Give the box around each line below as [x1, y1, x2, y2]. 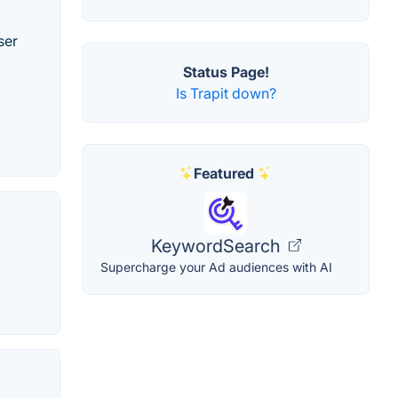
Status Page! [182, 62, 269, 81]
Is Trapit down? [175, 84, 276, 102]
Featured [194, 163, 254, 182]
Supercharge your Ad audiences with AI [100, 259, 332, 275]
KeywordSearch [150, 235, 285, 257]
